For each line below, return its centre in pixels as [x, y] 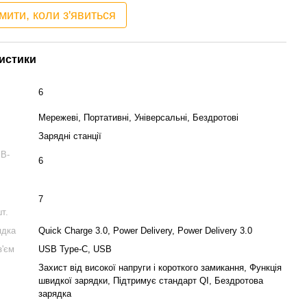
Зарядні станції [70, 136]
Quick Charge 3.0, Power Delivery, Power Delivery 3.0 [146, 231]
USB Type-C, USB [75, 249]
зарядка [55, 294]
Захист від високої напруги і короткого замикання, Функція [160, 268]
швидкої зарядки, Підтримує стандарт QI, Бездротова [151, 281]
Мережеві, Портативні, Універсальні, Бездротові [139, 118]
